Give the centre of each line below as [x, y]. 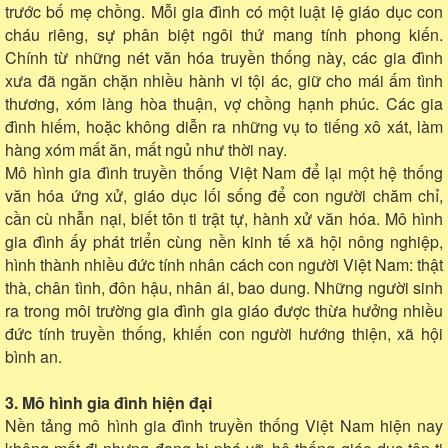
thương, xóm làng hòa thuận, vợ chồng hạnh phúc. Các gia [224, 103]
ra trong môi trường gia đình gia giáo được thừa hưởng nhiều [224, 310]
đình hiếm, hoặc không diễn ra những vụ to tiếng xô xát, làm [224, 126]
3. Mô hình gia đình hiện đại [108, 402]
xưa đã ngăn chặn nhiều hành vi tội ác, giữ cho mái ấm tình [224, 80]
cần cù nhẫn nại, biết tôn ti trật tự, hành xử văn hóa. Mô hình [224, 218]
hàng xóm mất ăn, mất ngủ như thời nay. [146, 149]
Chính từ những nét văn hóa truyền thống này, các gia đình [224, 57]
